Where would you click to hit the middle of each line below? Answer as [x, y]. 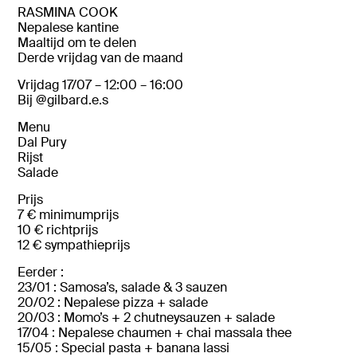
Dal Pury [42, 143]
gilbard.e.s [78, 101]
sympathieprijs [88, 246]
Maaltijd [43, 43]
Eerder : [41, 273]
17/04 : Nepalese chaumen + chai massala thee [155, 333]
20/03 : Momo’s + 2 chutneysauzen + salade [147, 318]
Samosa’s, [91, 288]
